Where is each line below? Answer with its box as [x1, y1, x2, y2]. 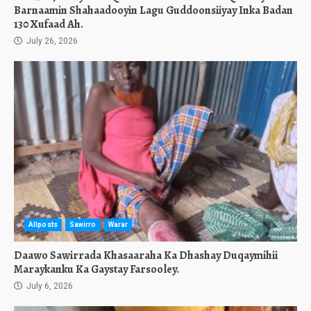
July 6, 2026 [24, 281, 73, 291]
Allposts [28, 221, 58, 228]
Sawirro [69, 221, 96, 228]
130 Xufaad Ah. [14, 17, 83, 32]
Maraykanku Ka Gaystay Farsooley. [14, 262, 179, 277]
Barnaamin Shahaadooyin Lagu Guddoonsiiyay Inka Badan [14, 3, 293, 18]
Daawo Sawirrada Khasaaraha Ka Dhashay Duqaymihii [14, 248, 278, 263]
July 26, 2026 [24, 36, 78, 46]
